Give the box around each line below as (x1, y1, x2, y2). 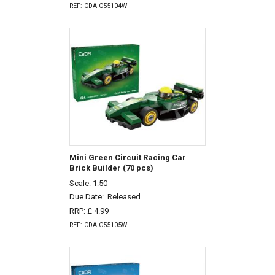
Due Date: (69, 192, 107, 202)
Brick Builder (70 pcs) (69, 163, 153, 172)
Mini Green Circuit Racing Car (69, 152, 186, 162)
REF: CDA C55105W (69, 220, 127, 229)
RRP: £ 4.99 (69, 206, 109, 216)
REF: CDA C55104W (69, 1, 127, 10)
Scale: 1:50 (69, 178, 107, 188)
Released (107, 192, 141, 202)
